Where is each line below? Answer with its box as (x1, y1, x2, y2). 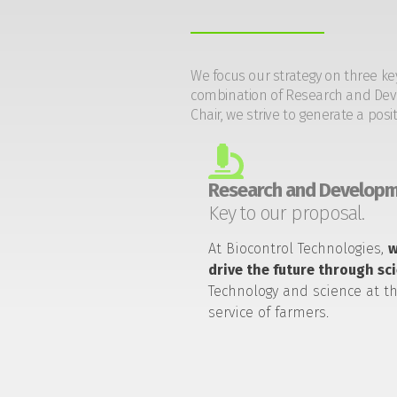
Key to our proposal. (208, 200, 365, 225)
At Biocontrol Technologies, (208, 239, 389, 257)
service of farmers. (208, 303, 330, 321)
